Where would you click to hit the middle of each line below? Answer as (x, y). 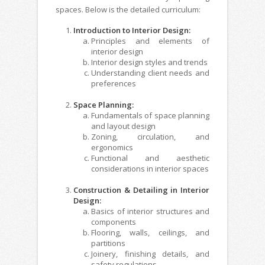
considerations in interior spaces (150, 169)
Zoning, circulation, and (150, 137)
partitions (108, 243)
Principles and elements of (150, 41)
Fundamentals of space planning (150, 116)
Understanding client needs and (150, 73)
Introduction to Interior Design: (132, 30)
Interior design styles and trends (149, 62)
